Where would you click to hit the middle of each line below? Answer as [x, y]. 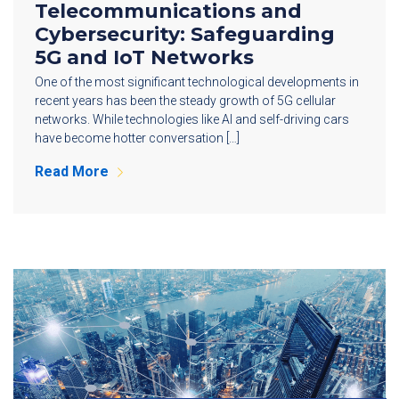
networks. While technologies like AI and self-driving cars [192, 120]
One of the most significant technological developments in [197, 82]
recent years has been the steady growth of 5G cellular [185, 101]
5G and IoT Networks [144, 58]
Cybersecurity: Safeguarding [185, 35]
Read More [72, 172]
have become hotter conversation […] [137, 138]
